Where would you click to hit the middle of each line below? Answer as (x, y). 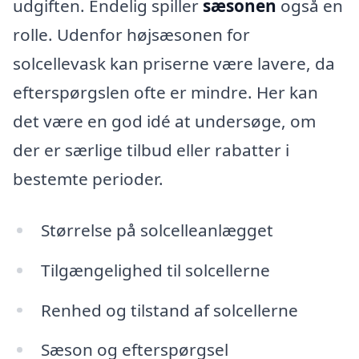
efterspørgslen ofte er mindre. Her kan (165, 93)
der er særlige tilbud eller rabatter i (151, 150)
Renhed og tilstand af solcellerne (169, 310)
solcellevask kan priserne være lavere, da (174, 64)
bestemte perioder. (88, 179)
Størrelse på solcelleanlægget (157, 230)
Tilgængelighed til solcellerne (155, 270)
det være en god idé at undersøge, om (164, 121)
